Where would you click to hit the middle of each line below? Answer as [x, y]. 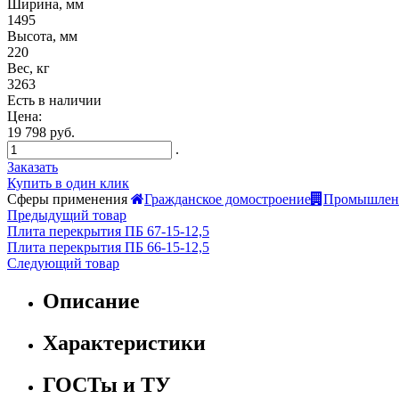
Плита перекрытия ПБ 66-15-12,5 [108, 247]
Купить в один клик [68, 183]
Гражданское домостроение [228, 199]
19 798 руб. [41, 132]
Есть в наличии [54, 100]
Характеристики [124, 342]
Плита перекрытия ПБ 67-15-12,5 [108, 231]
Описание [91, 301]
